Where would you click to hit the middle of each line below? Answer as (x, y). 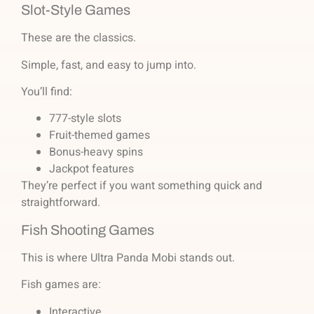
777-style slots (87, 119)
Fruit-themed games (101, 136)
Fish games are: (61, 285)
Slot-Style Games (76, 10)
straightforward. (61, 203)
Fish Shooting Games (88, 230)
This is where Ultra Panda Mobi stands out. (128, 258)
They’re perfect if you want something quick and (142, 186)
